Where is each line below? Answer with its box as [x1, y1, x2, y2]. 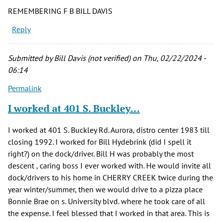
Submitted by [8, 53, 54, 63]
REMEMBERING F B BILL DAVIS [8, 6, 112, 16]
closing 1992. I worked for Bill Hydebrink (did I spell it [8, 137, 191, 147]
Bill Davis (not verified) [54, 53, 130, 63]
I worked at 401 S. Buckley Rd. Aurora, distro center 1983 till [8, 125, 210, 135]
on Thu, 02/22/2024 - [130, 53, 206, 63]
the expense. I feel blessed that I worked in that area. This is [8, 208, 210, 219]
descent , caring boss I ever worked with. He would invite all [8, 161, 211, 171]
